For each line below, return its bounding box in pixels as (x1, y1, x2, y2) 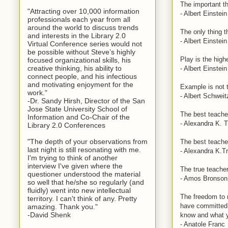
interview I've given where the (27, 161, 123, 170)
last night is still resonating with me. (27, 145, 141, 154)
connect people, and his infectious (27, 72, 137, 80)
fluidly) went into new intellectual (27, 186, 131, 194)
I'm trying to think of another (27, 153, 118, 162)
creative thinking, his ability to (27, 64, 122, 72)
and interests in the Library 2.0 (27, 31, 126, 40)
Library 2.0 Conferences (27, 121, 105, 129)
